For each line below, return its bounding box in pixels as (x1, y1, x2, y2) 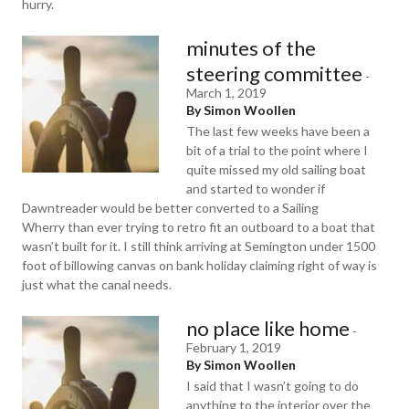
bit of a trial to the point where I (186, 142, 368, 158)
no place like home (186, 316, 350, 341)
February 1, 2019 (186, 340, 281, 355)
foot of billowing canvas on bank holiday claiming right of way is (22, 257, 377, 273)
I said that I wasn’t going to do (186, 378, 359, 393)
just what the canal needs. (22, 277, 172, 292)
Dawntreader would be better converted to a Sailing (22, 200, 319, 215)
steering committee (186, 61, 362, 86)
